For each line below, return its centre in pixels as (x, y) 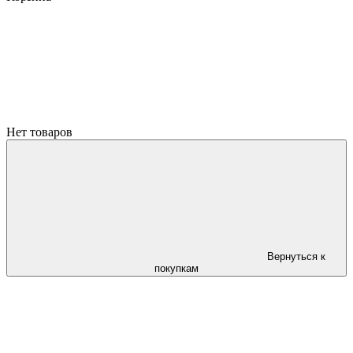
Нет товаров (39, 132)
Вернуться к (296, 256)
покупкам (176, 268)
